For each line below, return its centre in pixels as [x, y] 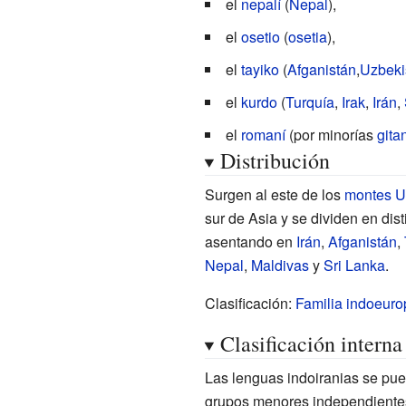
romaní [263, 134]
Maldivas [280, 265]
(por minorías [331, 134]
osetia [307, 36]
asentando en [250, 241]
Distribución [275, 160]
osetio [260, 36]
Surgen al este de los [274, 194]
